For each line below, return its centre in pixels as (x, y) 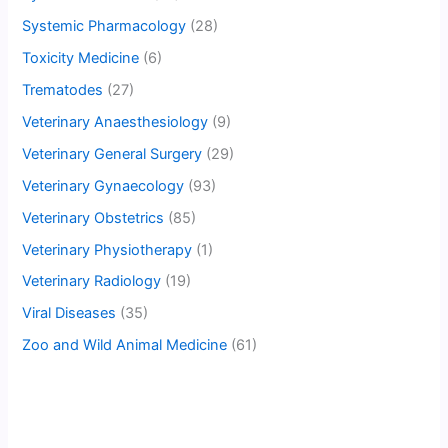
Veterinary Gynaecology (103, 185)
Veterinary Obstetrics (93, 217)
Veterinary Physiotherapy (107, 249)
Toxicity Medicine (81, 57)
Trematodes (63, 89)
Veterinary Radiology (92, 281)
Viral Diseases (69, 313)
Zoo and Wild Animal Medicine (125, 345)
